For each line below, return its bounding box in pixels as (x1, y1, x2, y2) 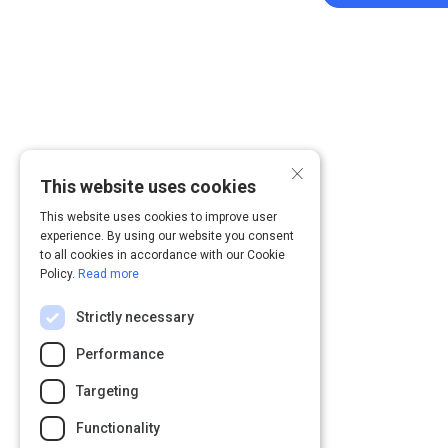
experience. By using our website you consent (40, 229, 294, 243)
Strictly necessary (76, 309, 194, 325)
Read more (78, 267, 139, 281)
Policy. (40, 267, 78, 281)
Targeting (76, 383, 139, 399)
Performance (76, 346, 164, 362)
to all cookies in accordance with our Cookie (40, 248, 285, 262)
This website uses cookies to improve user (40, 210, 277, 224)
